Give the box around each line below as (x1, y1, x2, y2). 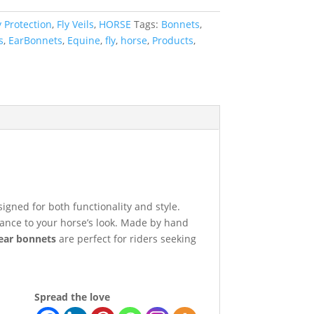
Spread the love (34, 289, 110, 303)
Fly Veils (56, 17, 94, 31)
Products (151, 33, 193, 47)
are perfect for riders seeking (56, 231, 197, 245)
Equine (67, 33, 100, 47)
